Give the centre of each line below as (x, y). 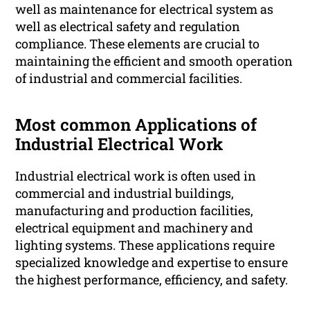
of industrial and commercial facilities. (129, 79)
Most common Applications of (136, 125)
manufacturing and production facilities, (135, 211)
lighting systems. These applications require (145, 245)
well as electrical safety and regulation (128, 27)
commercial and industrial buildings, (125, 193)
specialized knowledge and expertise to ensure (152, 263)
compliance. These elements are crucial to (138, 44)
